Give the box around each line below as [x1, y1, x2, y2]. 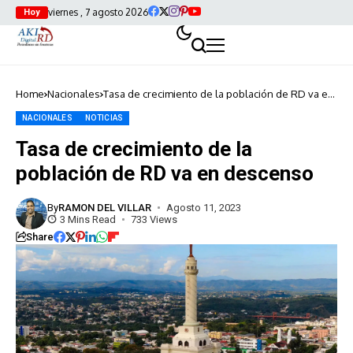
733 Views [130, 214, 177, 225]
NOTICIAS [85, 113, 124, 122]
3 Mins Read [60, 214, 116, 225]
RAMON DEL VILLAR [58, 202, 151, 214]
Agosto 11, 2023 [165, 202, 241, 214]
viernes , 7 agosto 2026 [48, 6, 148, 18]
